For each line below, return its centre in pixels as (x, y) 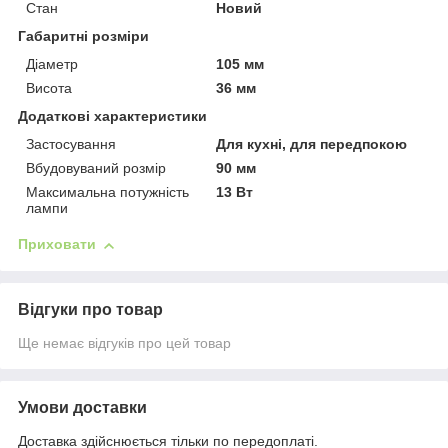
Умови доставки (82, 408)
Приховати (57, 244)
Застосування (71, 144)
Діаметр (52, 64)
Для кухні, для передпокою (312, 144)
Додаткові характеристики (112, 116)
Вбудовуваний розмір (96, 168)
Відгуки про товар (90, 310)
